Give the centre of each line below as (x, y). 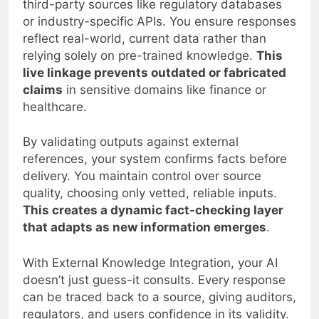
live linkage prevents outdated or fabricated (155, 72)
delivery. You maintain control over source (142, 176)
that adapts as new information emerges (145, 228)
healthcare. (55, 106)
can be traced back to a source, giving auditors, (159, 297)
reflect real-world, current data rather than (145, 38)
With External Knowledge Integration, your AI (150, 262)
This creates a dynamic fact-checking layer (153, 210)
